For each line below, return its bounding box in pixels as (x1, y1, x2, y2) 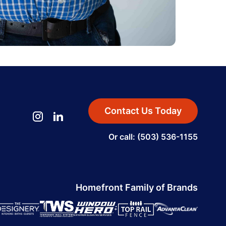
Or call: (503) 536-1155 (108, 131, 198, 142)
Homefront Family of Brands (76, 182, 198, 193)
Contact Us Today (104, 105, 182, 116)
